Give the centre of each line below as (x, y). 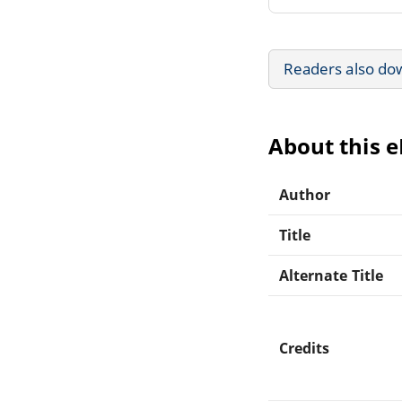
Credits (305, 348)
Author (305, 194)
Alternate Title (331, 275)
